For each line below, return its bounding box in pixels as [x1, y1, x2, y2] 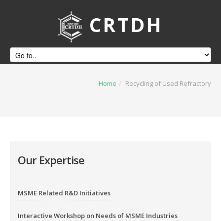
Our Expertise [18, 152, 84, 167]
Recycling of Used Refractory [125, 79, 211, 88]
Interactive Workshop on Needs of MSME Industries [18, 211, 178, 220]
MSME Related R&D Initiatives [18, 188, 110, 197]
